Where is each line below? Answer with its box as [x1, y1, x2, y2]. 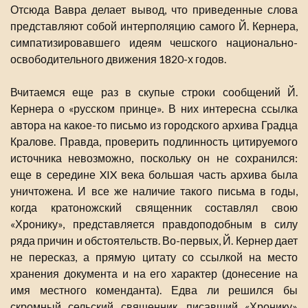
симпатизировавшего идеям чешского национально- [10, 36, 298, 49]
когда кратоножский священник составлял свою [10, 201, 298, 214]
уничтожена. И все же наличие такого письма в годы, [10, 184, 298, 198]
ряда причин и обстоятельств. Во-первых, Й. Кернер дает [10, 234, 298, 247]
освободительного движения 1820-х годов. [10, 52, 226, 66]
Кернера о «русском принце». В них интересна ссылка [10, 102, 298, 115]
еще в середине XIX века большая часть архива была [10, 168, 298, 181]
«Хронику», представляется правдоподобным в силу [10, 217, 298, 231]
